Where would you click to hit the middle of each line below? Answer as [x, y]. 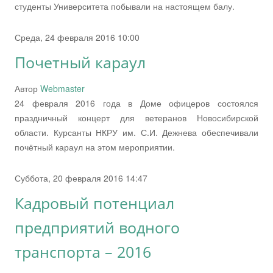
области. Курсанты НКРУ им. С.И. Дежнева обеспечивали [136, 132]
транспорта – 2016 [83, 252]
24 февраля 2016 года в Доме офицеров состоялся [136, 103]
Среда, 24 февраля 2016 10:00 [77, 37]
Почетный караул [80, 62]
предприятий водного [97, 227]
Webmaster [62, 88]
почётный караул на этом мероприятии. [95, 147]
